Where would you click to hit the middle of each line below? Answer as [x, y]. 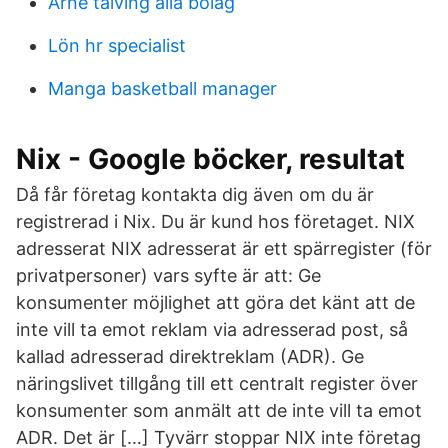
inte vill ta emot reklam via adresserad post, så [212, 329]
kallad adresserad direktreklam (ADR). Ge [190, 356]
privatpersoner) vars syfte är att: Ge [168, 275]
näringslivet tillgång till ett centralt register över [217, 383]
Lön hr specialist [117, 45]
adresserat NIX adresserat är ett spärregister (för [224, 248]
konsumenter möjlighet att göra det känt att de [215, 302]
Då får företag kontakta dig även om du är [195, 194]
